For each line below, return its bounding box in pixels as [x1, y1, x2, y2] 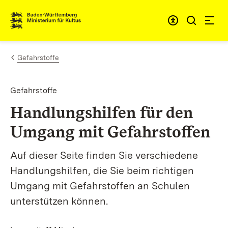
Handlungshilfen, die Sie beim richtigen [10, 164, 194, 177]
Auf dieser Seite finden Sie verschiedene [10, 149, 198, 161]
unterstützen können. [10, 195, 108, 207]
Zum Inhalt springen [25, 11, 109, 21]
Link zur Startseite [10, 19, 85, 30]
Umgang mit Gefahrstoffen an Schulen [10, 180, 190, 192]
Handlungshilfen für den [10, 102, 193, 122]
